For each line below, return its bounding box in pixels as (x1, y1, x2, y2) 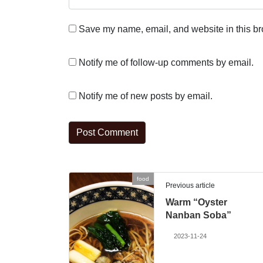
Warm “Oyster (166, 197, 228, 207)
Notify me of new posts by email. (79, 91, 213, 102)
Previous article (166, 181, 215, 190)
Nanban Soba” (166, 210, 232, 220)
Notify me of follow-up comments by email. (79, 58, 254, 68)
